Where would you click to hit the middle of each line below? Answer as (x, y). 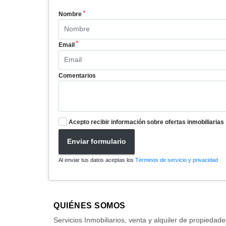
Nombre (71, 14)
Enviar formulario (97, 142)
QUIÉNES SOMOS (90, 205)
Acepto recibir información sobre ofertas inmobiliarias (146, 122)
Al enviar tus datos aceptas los (97, 160)
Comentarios (77, 75)
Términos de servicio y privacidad (177, 160)
